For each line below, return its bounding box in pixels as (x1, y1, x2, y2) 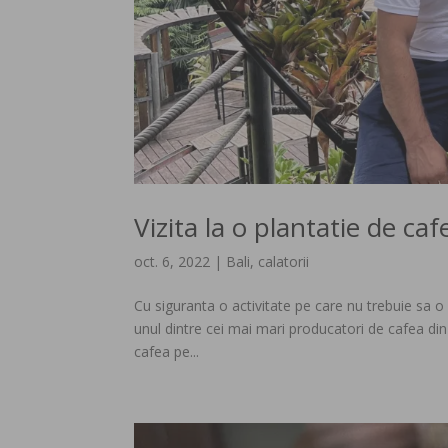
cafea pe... (134, 341, 200, 361)
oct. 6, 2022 (134, 251, 211, 271)
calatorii (258, 251, 310, 271)
